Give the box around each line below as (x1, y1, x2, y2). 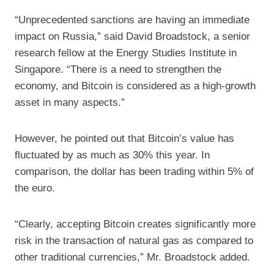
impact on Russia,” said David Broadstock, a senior (15, 31, 250, 43)
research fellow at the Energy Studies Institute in (15, 47, 237, 59)
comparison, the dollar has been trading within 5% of (15, 166, 254, 178)
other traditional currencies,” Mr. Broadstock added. (15, 251, 250, 264)
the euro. (15, 182, 55, 194)
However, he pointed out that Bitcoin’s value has (15, 133, 234, 145)
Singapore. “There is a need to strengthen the (15, 64, 221, 76)
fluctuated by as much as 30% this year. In (15, 149, 210, 161)
